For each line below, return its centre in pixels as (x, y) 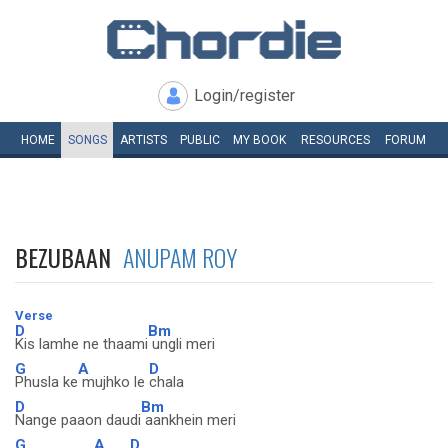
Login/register (244, 95)
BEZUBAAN (69, 257)
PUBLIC (199, 140)
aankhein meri (188, 420)
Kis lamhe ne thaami (81, 344)
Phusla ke (46, 382)
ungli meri (181, 344)
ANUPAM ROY (180, 257)
